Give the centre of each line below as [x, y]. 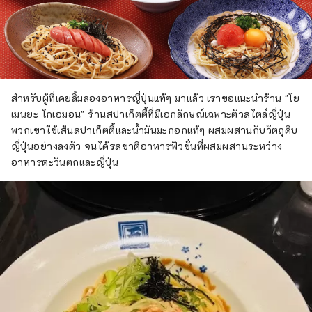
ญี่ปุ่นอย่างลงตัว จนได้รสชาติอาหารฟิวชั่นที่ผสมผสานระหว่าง [147, 146]
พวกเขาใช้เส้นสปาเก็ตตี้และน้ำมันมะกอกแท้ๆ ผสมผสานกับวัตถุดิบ [155, 130]
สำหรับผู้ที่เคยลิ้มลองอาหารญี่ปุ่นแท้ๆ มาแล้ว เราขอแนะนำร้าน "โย [156, 98]
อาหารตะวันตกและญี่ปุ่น [65, 162]
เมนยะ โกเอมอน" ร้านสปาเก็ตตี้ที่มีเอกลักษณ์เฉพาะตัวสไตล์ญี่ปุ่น [151, 114]
